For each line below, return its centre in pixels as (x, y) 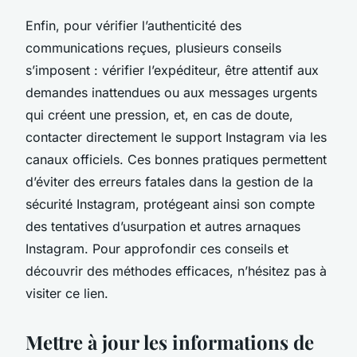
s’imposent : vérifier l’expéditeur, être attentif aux (172, 70)
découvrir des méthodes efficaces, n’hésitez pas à (176, 271)
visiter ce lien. (67, 293)
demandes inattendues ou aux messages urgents (171, 92)
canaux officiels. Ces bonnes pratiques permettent (176, 159)
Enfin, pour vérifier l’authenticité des (133, 25)
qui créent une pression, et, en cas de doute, (159, 114)
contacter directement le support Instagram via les (176, 137)
